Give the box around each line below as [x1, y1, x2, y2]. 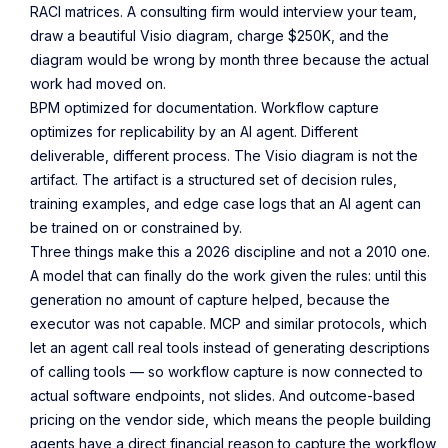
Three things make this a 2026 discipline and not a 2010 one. [30, 242, 430, 260]
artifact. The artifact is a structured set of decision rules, [30, 170, 397, 188]
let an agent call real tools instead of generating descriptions [30, 338, 430, 356]
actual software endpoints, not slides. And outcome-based [30, 386, 415, 404]
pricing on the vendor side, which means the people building [30, 410, 431, 428]
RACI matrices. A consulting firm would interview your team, [30, 2, 417, 20]
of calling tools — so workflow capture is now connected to [30, 362, 423, 380]
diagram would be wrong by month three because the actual [30, 50, 429, 68]
